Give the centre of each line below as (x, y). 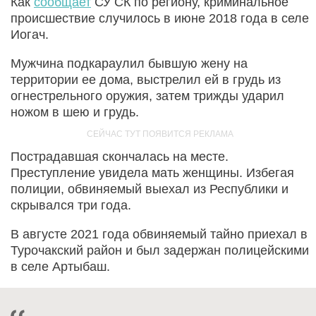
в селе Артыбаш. (60, 266)
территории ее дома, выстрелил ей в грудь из (146, 79)
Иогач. (30, 34)
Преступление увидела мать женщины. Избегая (152, 172)
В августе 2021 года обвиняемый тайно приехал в (159, 234)
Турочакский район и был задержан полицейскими (160, 250)
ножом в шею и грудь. (75, 112)
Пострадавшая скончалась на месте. (120, 156)
